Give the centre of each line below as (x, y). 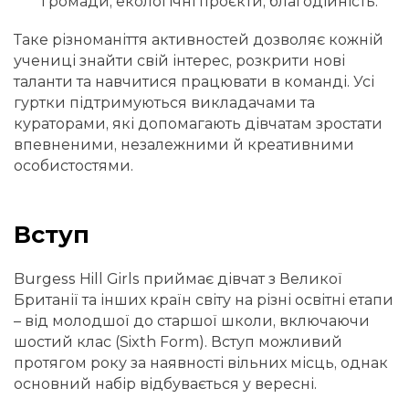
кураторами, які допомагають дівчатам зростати (198, 124)
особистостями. (73, 166)
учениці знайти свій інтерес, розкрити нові (179, 61)
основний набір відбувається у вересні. (165, 383)
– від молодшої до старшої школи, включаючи (192, 320)
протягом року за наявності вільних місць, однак (201, 362)
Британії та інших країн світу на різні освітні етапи (204, 299)
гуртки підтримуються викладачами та (164, 103)
